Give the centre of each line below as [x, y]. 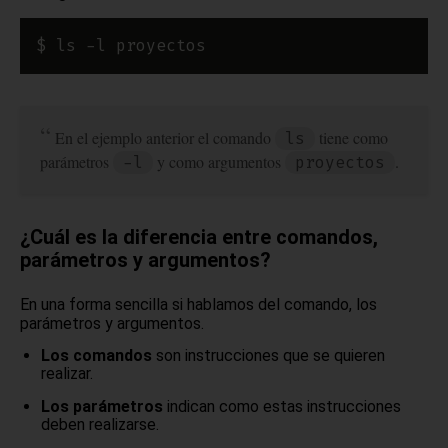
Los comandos [97, 356]
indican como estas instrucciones [282, 406]
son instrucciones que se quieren [269, 356]
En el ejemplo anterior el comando [165, 138]
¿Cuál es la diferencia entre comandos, [199, 237]
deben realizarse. [100, 424]
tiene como [351, 138]
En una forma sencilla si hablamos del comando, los [198, 305]
